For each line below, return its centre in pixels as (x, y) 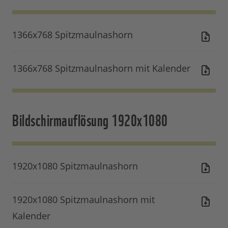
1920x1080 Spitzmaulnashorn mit (83, 200)
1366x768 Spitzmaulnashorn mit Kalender (101, 68)
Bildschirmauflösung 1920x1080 (90, 119)
